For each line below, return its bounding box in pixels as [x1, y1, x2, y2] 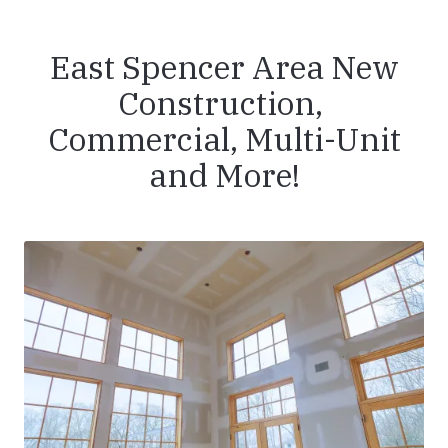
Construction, [118, 82, 330, 125]
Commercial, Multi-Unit [47, 118, 401, 161]
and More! [148, 154, 300, 197]
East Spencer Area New [49, 46, 399, 89]
